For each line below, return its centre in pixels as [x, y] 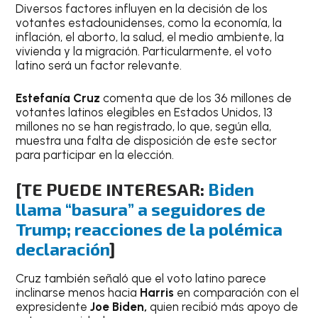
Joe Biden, [117, 307]
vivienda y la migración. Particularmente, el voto [144, 51]
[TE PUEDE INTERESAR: [112, 190]
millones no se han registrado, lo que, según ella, [144, 126]
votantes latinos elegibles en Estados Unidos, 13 [144, 112]
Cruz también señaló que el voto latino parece [141, 279]
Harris [159, 293]
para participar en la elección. [95, 154]
